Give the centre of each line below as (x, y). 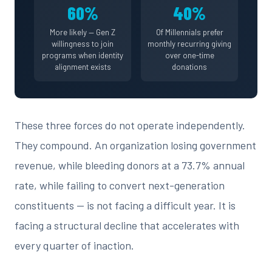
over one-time (189, 55)
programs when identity (83, 55)
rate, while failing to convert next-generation (120, 185)
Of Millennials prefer (189, 32)
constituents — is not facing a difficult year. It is (125, 205)
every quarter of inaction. (74, 245)
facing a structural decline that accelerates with (127, 225)
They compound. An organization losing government (135, 145)
